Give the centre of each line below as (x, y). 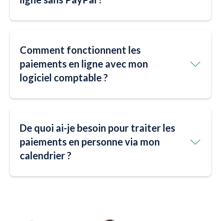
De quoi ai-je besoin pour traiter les (97, 128)
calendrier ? (46, 156)
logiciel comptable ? (64, 78)
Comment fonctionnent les (80, 50)
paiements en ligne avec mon (84, 64)
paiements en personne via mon (90, 142)
